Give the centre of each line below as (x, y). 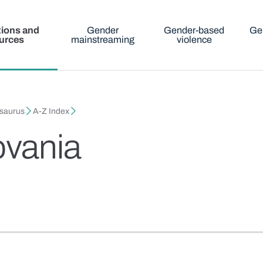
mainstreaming (103, 40)
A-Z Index (51, 112)
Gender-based (194, 30)
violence (194, 40)
